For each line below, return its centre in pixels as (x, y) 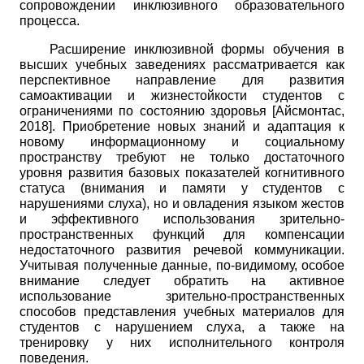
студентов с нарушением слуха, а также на (182, 327)
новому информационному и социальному (182, 142)
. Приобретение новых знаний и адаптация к (198, 127)
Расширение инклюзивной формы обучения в (197, 50)
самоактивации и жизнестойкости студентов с (182, 96)
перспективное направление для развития (182, 80)
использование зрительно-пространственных (182, 297)
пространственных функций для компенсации (182, 235)
